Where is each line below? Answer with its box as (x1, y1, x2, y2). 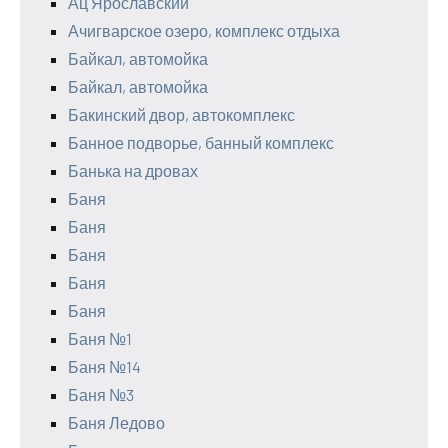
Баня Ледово (68, 413, 165, 432)
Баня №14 (68, 357, 141, 376)
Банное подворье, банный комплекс (68, 133, 334, 152)
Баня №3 (68, 385, 134, 404)
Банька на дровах (68, 161, 198, 180)
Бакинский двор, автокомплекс (68, 105, 295, 124)
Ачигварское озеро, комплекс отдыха (68, 21, 340, 40)
